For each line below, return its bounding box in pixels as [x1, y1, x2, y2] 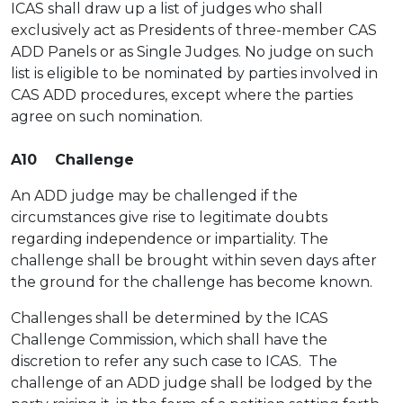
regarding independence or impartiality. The [11, 230, 328, 247]
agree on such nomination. [11, 108, 202, 125]
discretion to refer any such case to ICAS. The [11, 353, 337, 370]
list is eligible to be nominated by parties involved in [11, 65, 378, 82]
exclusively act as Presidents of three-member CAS [11, 22, 377, 39]
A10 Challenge [11, 151, 134, 168]
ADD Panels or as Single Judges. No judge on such [11, 43, 373, 60]
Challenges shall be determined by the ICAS [11, 309, 328, 327]
